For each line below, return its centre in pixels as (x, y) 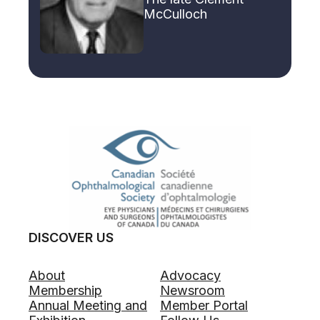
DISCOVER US (71, 238)
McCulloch (175, 14)
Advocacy (190, 276)
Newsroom (192, 291)
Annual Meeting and (88, 306)
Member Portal (204, 306)
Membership (65, 291)
